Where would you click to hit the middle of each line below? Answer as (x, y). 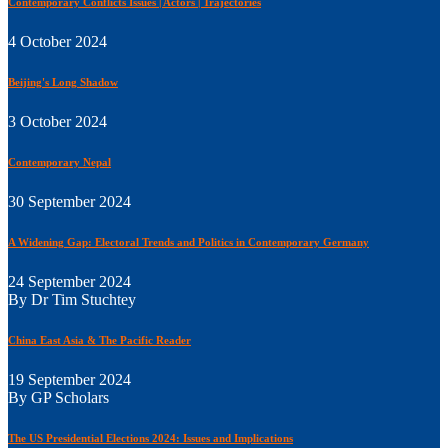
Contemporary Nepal (59, 161)
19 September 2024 (69, 379)
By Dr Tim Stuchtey (72, 299)
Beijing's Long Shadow (63, 81)
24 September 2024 (69, 281)
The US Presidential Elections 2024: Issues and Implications (150, 437)
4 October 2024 (57, 41)
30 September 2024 (69, 201)
